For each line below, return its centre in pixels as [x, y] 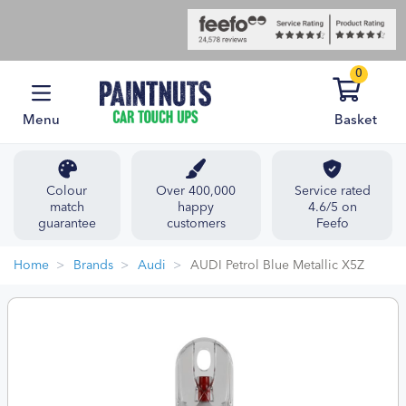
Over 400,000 [196, 191]
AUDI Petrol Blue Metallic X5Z [277, 266]
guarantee [67, 224]
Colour [67, 191]
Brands [93, 266]
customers [196, 224]
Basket [355, 121]
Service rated [332, 191]
